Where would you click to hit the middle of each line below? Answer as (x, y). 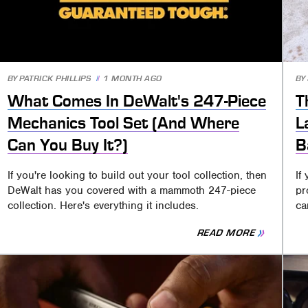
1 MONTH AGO (133, 79)
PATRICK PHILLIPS (55, 79)
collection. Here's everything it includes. (103, 205)
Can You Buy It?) (68, 145)
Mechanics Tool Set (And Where (124, 123)
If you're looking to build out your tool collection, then (137, 175)
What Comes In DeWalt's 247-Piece (137, 101)
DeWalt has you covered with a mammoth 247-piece (132, 190)
